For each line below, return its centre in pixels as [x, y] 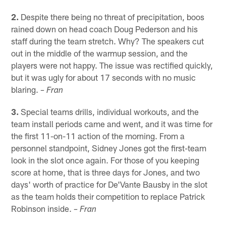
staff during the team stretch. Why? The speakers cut [108, 41]
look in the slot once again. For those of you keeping [105, 160]
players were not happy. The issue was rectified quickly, [112, 65]
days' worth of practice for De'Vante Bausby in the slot [109, 184]
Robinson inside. [43, 209]
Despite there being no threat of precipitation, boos [112, 17]
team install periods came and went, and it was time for [112, 124]
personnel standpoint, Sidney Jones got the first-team [109, 148]
